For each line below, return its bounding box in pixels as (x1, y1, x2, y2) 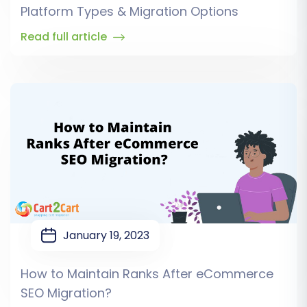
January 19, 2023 (63, 228, 149, 244)
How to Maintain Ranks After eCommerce (21, 265, 273, 283)
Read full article (21, 29, 110, 45)
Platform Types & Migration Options (21, 3, 238, 21)
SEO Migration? (21, 284, 112, 302)
